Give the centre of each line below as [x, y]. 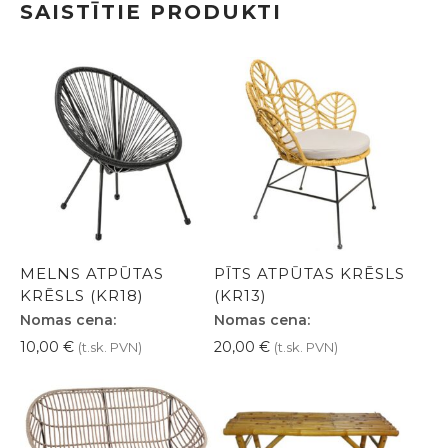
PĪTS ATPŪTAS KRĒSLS [309, 273]
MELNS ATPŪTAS [92, 273]
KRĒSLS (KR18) [82, 295]
